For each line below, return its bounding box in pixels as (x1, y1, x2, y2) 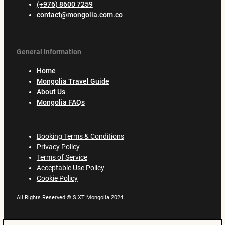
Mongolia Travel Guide (36, 77, 109, 85)
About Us (36, 87, 65, 96)
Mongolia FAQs (36, 98, 85, 106)
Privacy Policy (36, 143, 80, 151)
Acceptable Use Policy (36, 164, 104, 172)
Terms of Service (36, 153, 87, 162)
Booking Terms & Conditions (36, 132, 124, 141)
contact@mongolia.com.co (36, 11, 123, 19)
